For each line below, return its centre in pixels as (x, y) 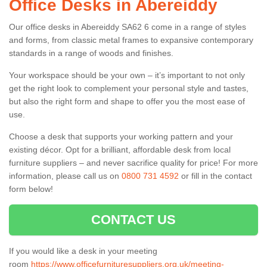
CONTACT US (133, 219)
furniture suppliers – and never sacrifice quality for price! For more (133, 162)
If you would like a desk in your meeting (83, 251)
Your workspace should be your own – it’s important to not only (127, 75)
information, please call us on (65, 176)
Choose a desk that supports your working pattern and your (121, 136)
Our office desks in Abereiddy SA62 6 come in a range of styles (128, 27)
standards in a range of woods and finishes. (91, 53)
